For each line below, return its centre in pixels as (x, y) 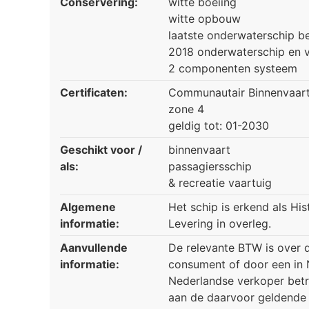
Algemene (88, 207)
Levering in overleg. (220, 224)
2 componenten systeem (233, 69)
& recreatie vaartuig (220, 183)
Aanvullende (94, 248)
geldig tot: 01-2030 (219, 126)
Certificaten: (94, 93)
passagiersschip (210, 167)
